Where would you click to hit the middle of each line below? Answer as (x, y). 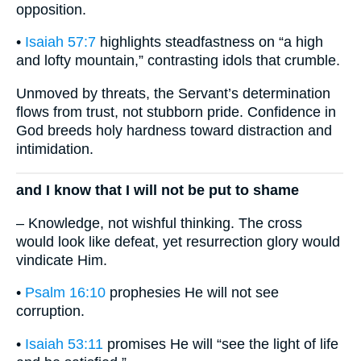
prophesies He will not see (192, 293)
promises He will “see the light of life (221, 344)
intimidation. (55, 149)
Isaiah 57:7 (60, 42)
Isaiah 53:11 (64, 344)
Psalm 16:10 (65, 293)
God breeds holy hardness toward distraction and (174, 130)
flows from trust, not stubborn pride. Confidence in (176, 112)
